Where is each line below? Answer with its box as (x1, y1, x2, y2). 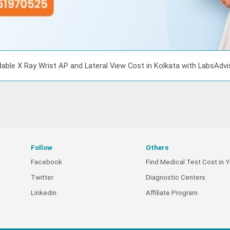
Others (146, 144, 168, 152)
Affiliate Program (146, 189, 198, 197)
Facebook (31, 158, 62, 166)
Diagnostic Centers (146, 174, 205, 182)
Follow (31, 144, 52, 152)
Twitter (31, 174, 53, 182)
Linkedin (31, 189, 56, 197)
